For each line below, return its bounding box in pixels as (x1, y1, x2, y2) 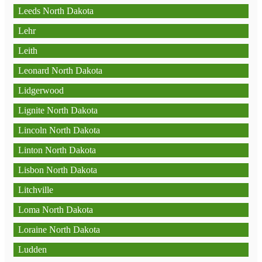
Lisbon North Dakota (18, 165, 97, 175)
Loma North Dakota (18, 205, 93, 215)
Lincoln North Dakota (18, 125, 100, 135)
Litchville (18, 185, 53, 195)
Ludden (18, 244, 47, 254)
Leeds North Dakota (18, 6, 94, 16)
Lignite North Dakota (18, 105, 98, 115)
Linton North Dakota (18, 145, 96, 155)
